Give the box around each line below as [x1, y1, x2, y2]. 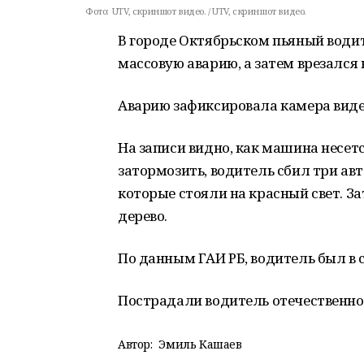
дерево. [118, 206, 168, 225]
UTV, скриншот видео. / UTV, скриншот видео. [111, 5, 306, 17]
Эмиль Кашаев [158, 336, 242, 352]
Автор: [118, 336, 153, 352]
